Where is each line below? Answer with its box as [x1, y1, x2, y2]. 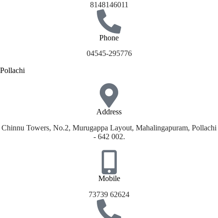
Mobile [98, 174, 120, 183]
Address [96, 108, 122, 116]
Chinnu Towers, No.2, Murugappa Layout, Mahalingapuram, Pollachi [1, 124, 217, 132]
